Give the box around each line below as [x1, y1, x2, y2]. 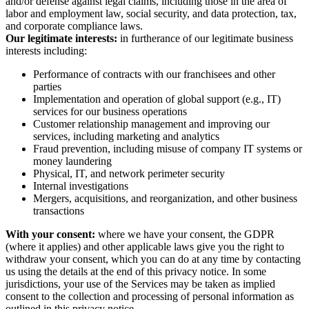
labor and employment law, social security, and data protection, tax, [6, 8, 297, 20]
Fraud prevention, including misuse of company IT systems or [33, 143, 302, 155]
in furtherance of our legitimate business [117, 32, 293, 45]
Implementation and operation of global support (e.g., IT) [33, 93, 281, 106]
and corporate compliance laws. [6, 20, 143, 32]
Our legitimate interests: [6, 32, 117, 45]
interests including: [6, 45, 87, 57]
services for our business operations [33, 106, 187, 118]
